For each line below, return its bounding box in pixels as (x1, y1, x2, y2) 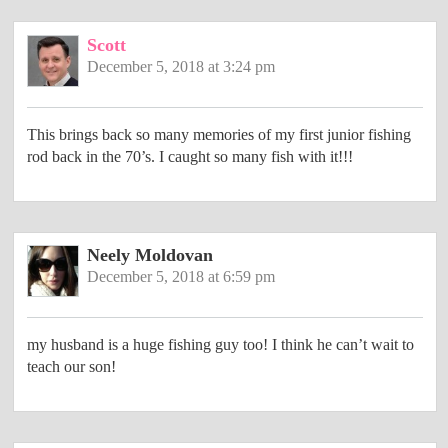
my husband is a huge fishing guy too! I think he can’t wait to (27, 336, 415, 354)
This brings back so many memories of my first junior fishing (27, 126, 412, 144)
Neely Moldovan (86, 245, 213, 266)
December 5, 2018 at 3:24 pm (86, 58, 275, 76)
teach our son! (27, 358, 117, 376)
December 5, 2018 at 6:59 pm (86, 268, 275, 286)
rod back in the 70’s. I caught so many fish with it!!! (27, 148, 354, 166)
